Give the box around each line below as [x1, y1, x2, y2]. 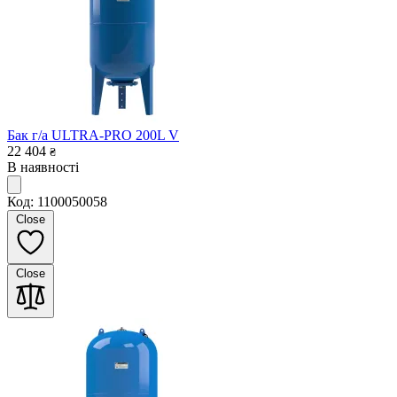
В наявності [7, 159, 79, 175]
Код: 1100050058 [7, 193, 107, 209]
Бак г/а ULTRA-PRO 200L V [7, 127, 179, 143]
